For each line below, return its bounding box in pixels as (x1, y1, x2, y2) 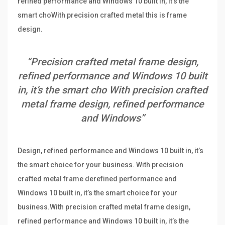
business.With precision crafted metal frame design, (18, 203, 190, 211)
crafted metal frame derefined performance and (18, 175, 177, 183)
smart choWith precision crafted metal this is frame (18, 11, 187, 20)
